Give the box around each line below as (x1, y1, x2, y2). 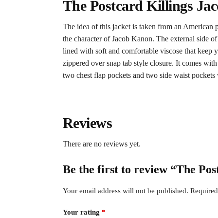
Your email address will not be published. (62, 187, 188, 195)
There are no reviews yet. (62, 140, 141, 148)
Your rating (62, 208, 102, 216)
